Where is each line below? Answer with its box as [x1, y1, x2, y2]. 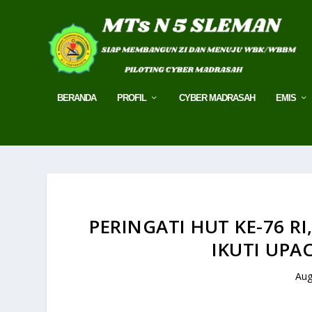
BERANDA [57, 92, 97, 103]
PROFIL [117, 92, 147, 103]
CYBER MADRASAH [179, 92, 256, 103]
